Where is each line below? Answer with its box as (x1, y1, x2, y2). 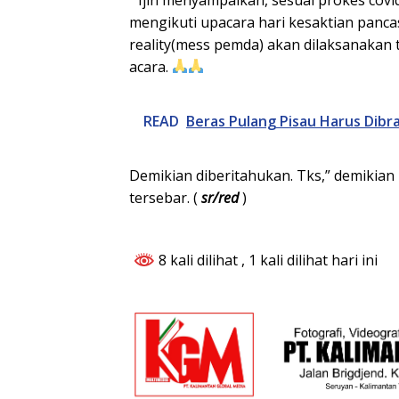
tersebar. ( (129, 187, 198, 208)
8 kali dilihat (155, 249, 241, 270)
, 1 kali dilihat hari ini (241, 249, 378, 270)
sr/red (198, 187, 239, 208)
